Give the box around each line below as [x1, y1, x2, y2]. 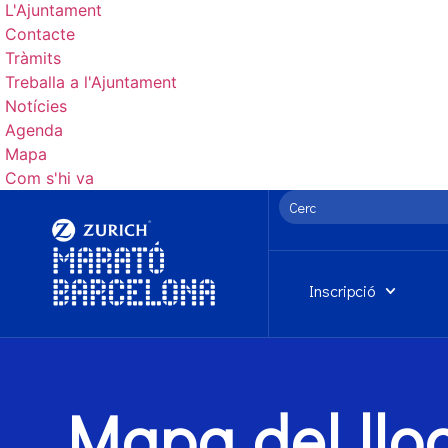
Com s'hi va [5, 168, 94, 188]
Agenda [5, 120, 63, 140]
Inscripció [308, 280, 375, 301]
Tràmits [5, 48, 61, 68]
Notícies [5, 96, 67, 116]
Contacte [5, 24, 75, 44]
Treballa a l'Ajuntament [5, 72, 177, 92]
